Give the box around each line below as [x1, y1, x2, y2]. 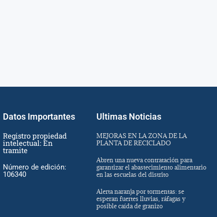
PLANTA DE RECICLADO [96, 139, 171, 147]
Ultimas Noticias [96, 111, 161, 122]
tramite [3, 145, 28, 155]
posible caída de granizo [96, 202, 163, 210]
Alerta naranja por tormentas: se [96, 187, 184, 196]
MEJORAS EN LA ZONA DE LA [96, 132, 187, 140]
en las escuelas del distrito [96, 170, 169, 179]
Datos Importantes [3, 111, 76, 122]
